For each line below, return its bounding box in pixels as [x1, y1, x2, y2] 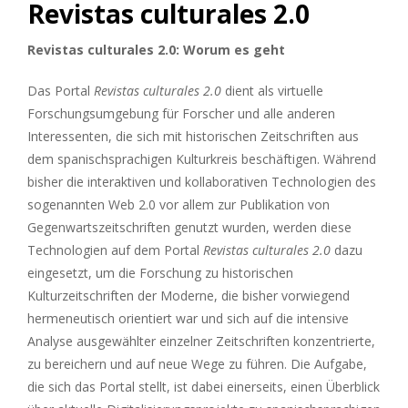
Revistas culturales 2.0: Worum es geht [27, 40, 285, 58]
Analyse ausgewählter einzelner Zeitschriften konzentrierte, [27, 331, 375, 350]
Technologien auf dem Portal [27, 240, 203, 259]
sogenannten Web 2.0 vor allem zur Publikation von [27, 195, 330, 213]
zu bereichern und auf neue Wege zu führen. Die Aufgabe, [27, 354, 367, 372]
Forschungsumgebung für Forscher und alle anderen [27, 104, 335, 122]
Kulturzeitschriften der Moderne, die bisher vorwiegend [27, 286, 350, 304]
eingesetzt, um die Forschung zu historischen [27, 263, 293, 281]
